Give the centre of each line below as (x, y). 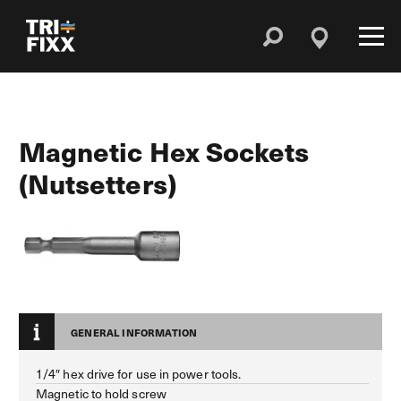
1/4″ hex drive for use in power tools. (139, 373)
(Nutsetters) (98, 183)
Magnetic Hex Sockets (164, 151)
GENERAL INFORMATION (134, 332)
